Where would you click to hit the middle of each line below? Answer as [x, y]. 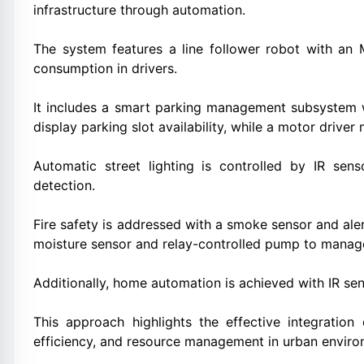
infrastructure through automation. [139, 10]
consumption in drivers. [105, 68]
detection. [64, 185]
